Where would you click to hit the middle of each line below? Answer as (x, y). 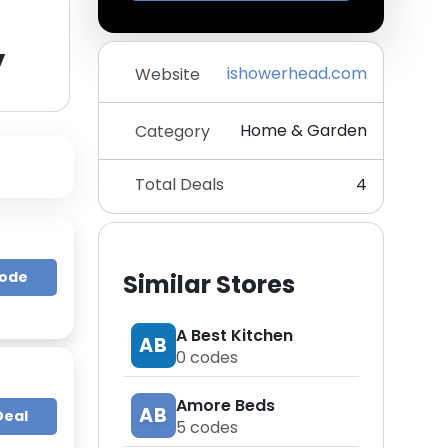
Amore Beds (225, 405)
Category (172, 131)
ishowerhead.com (297, 73)
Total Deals (179, 184)
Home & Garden (303, 130)
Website (167, 74)
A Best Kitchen (234, 335)
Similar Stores (209, 284)
